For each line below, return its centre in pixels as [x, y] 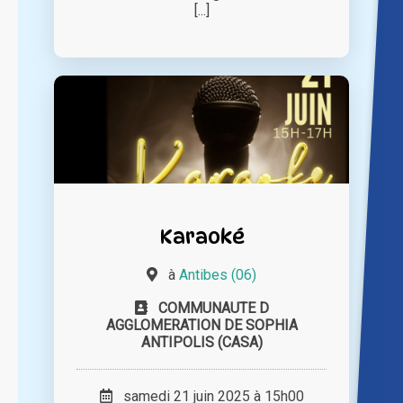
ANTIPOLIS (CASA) [201, 342]
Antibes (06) [218, 274]
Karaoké [201, 236]
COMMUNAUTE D [213, 308]
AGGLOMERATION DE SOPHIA [201, 325]
